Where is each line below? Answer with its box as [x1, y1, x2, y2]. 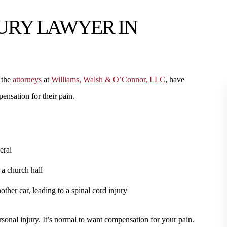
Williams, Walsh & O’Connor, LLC [51, 75, 165, 84]
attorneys [11, 75, 42, 84]
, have [165, 75, 184, 84]
